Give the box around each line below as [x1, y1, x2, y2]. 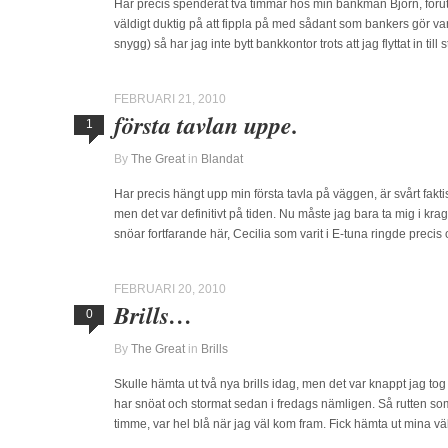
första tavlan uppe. [114, 108, 298, 142]
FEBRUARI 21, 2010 [114, 92, 226, 106]
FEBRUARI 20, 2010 [114, 282, 226, 296]
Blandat [201, 152, 243, 166]
